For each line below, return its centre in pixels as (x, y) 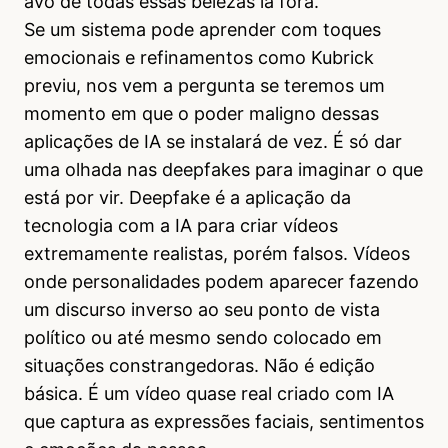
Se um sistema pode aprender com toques (202, 30)
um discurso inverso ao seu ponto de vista (202, 310)
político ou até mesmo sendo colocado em (203, 338)
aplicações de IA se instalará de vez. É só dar (213, 142)
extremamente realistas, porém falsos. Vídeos (217, 254)
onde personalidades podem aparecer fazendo (221, 282)
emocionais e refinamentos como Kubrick (199, 58)
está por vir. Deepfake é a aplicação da (187, 198)
